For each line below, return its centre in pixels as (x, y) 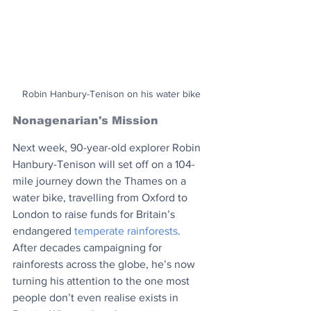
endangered (43, 231)
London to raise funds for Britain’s (95, 215)
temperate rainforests (126, 231)
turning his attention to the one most (102, 281)
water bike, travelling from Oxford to (101, 198)
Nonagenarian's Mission (85, 121)
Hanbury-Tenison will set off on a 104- (104, 165)
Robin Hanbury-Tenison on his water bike (111, 94)
